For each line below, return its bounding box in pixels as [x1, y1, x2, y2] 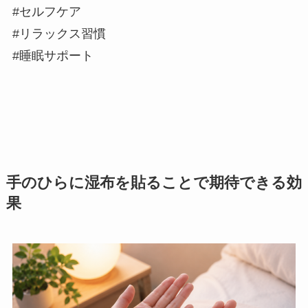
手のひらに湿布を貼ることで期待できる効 [5, 175, 302, 192]
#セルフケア [12, 5, 81, 19]
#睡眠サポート [12, 49, 93, 63]
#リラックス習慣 [12, 27, 106, 41]
